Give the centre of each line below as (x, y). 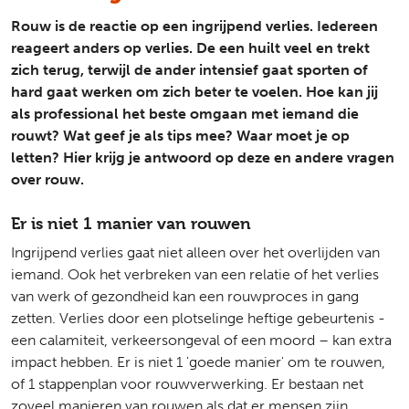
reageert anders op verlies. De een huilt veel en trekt (190, 48)
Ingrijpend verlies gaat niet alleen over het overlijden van (195, 252)
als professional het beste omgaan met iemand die (185, 114)
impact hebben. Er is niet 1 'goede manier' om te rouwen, (198, 362)
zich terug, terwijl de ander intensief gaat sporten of (189, 70)
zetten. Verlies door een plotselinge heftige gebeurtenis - (198, 318)
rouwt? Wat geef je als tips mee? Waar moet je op (180, 136)
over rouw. (47, 179)
